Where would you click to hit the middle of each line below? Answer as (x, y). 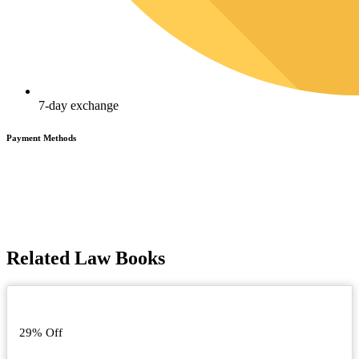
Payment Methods (41, 137)
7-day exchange (79, 105)
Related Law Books (86, 258)
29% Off (41, 332)
